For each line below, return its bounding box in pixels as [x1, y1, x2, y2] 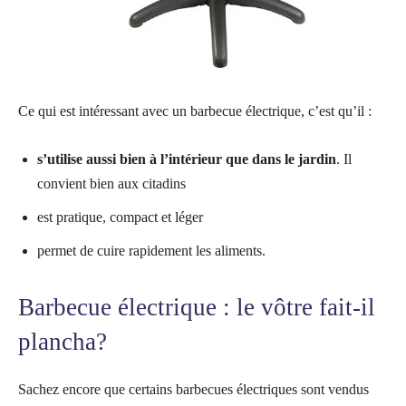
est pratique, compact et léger [37, 208, 203, 225]
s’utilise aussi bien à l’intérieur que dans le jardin [37, 150, 336, 167]
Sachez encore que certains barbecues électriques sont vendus [18, 381, 369, 397]
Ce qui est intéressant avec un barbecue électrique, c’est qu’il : [18, 102, 372, 119]
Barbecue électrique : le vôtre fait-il [18, 293, 375, 321]
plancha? [18, 327, 107, 355]
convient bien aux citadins [37, 175, 186, 191]
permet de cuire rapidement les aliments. [37, 242, 266, 258]
